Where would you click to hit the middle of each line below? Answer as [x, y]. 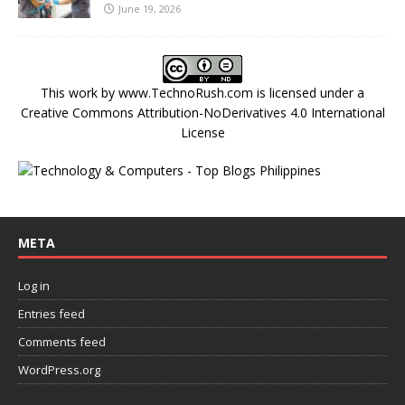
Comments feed [62, 342]
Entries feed [52, 314]
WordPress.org [59, 370]
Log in [34, 286]
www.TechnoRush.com [186, 93]
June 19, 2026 [150, 9]
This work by [80, 93]
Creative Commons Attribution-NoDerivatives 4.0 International [202, 113]
